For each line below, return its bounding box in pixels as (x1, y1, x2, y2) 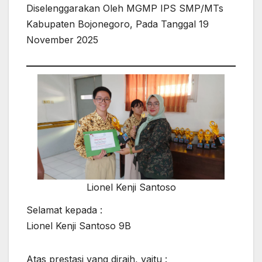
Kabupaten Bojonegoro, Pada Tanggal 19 (26, 18, 209, 30)
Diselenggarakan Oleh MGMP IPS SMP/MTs (26, 2, 223, 14)
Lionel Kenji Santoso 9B (26, 220, 131, 232)
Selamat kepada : (26, 204, 102, 216)
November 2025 (26, 33, 98, 46)
